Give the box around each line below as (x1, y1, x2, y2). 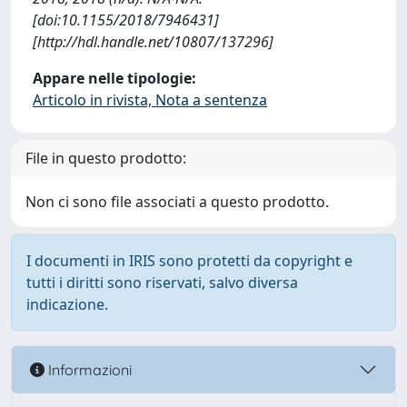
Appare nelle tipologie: (33, 68, 196, 88)
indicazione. (26, 294, 108, 314)
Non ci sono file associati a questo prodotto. (25, 192, 329, 212)
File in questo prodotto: (25, 148, 186, 168)
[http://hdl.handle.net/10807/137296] (33, 32, 273, 52)
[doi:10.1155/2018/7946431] (33, 10, 219, 30)
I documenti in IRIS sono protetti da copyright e (26, 251, 352, 271)
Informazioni (45, 360, 132, 379)
